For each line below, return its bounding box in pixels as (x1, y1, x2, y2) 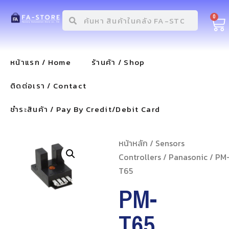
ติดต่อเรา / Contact (10, 80, 87, 91)
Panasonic (168, 151, 208, 163)
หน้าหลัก (118, 137, 148, 149)
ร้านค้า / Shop (91, 56, 145, 68)
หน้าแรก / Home (10, 56, 71, 68)
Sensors (155, 137, 185, 149)
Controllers (118, 151, 161, 163)
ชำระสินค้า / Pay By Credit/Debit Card (10, 103, 161, 115)
